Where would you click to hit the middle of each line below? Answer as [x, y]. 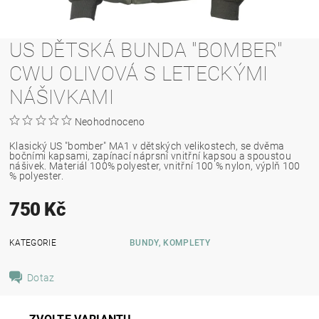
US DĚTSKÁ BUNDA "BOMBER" [146, 50]
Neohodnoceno [110, 122]
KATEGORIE [33, 243]
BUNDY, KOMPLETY [170, 243]
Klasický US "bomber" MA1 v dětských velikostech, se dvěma [147, 146]
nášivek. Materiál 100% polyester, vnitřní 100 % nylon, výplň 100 [155, 166]
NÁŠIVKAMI [62, 97]
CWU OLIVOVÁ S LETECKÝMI [139, 74]
